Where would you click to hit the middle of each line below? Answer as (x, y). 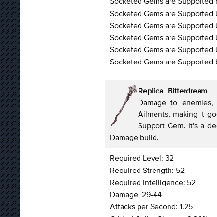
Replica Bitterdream (173, 90)
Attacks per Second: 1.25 (151, 206)
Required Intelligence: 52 (153, 182)
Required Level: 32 (142, 158)
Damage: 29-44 (136, 194)
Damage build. (134, 137)
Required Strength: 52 (147, 170)
